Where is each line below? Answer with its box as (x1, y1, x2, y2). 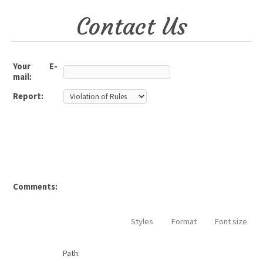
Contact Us (76, 12, 187, 41)
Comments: (13, 181, 58, 192)
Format (171, 216, 197, 227)
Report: (13, 91, 43, 102)
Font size (214, 216, 247, 227)
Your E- (13, 61, 58, 72)
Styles (131, 216, 153, 227)
